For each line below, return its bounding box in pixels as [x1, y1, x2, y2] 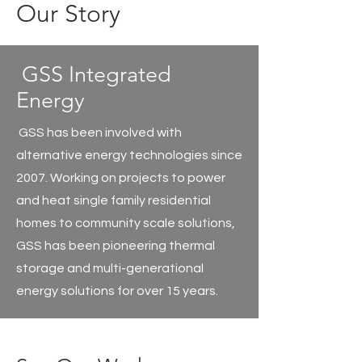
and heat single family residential [16, 194, 211, 207]
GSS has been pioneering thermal [16, 239, 215, 252]
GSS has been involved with [16, 126, 182, 139]
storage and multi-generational [16, 262, 204, 275]
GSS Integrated [16, 61, 171, 87]
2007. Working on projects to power [16, 171, 225, 184]
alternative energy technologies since [16, 149, 242, 162]
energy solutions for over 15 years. [16, 284, 221, 297]
